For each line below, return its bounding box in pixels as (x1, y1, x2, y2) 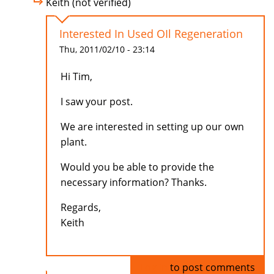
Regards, (61, 201, 101, 215)
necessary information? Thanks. (61, 176, 207, 190)
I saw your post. (61, 95, 133, 109)
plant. (61, 135, 87, 149)
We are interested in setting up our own (61, 120, 244, 134)
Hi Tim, (61, 70, 92, 84)
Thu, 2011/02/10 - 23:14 (59, 43, 155, 56)
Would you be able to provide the (61, 160, 214, 174)
